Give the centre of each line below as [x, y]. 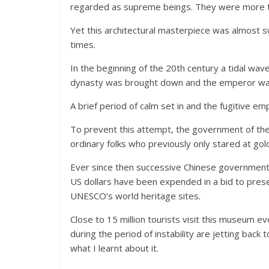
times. [83, 44]
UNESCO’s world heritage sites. [135, 195]
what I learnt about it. [114, 248]
